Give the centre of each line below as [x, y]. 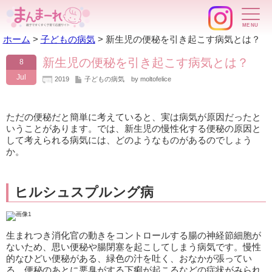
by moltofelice [148, 79]
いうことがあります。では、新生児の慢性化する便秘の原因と [134, 128]
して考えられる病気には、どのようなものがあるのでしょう [129, 140]
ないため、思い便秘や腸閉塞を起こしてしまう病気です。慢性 [134, 247]
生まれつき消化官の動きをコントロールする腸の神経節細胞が [134, 236]
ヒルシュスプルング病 [84, 192]
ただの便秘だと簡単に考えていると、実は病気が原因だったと [134, 117]
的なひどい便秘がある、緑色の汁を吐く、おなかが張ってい [129, 259]
